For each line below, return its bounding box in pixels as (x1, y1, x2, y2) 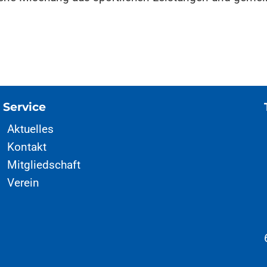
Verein (7, 175, 40, 190)
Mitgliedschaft (7, 157, 81, 172)
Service (3, 100, 46, 114)
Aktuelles (7, 122, 54, 136)
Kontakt (7, 139, 47, 154)
